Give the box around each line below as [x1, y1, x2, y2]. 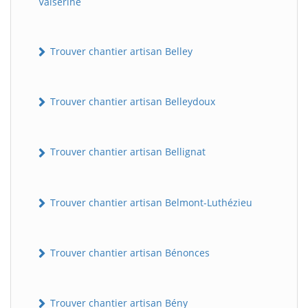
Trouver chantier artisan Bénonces [47, 245, 210, 259]
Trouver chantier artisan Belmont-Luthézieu [47, 195, 252, 209]
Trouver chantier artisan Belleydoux [47, 95, 215, 109]
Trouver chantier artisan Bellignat [47, 145, 206, 159]
